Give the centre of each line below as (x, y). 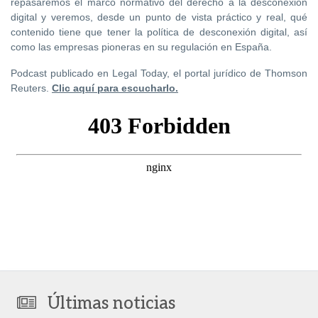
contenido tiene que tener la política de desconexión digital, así (159, 32)
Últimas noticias (111, 303)
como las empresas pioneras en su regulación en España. (141, 46)
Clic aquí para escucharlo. (115, 88)
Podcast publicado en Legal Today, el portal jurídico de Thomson (159, 73)
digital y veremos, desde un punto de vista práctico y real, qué (159, 17)
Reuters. (31, 88)
